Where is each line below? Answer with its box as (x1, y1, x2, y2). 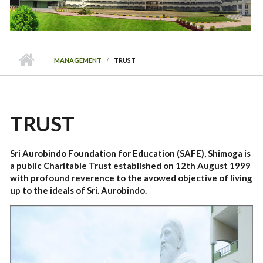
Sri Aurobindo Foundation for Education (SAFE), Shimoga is (10, 148, 251, 159)
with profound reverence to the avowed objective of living (10, 173, 253, 184)
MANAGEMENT (54, 56, 102, 65)
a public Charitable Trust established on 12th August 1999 (10, 160, 251, 171)
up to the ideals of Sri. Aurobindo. (10, 185, 147, 196)
